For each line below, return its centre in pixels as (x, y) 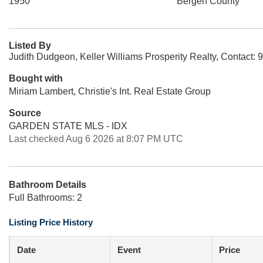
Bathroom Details (48, 185)
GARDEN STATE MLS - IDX (68, 126)
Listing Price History (51, 222)
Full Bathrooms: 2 (45, 198)
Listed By (30, 45)
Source (25, 113)
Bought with (36, 78)
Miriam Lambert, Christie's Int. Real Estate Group (110, 91)
